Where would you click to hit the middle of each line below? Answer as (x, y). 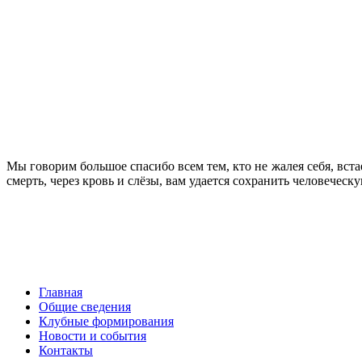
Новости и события (93, 336)
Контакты (66, 351)
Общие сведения (85, 307)
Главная (61, 293)
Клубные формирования (106, 322)
